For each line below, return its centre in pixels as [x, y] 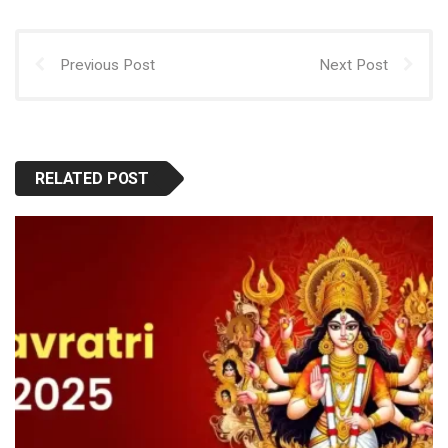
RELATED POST [92, 178]
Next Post [353, 64]
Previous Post [107, 64]
